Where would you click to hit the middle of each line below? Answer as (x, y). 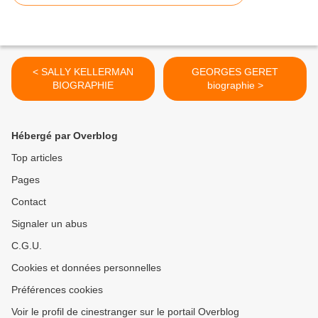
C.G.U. (27, 246)
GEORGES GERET (235, 72)
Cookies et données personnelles (86, 268)
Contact (29, 202)
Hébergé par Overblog (65, 136)
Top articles (37, 158)
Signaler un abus (49, 224)
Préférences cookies (57, 290)
